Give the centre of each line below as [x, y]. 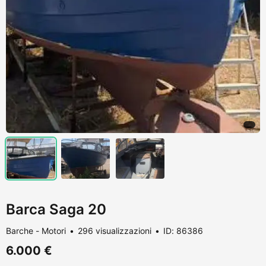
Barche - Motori [36, 230]
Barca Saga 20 [56, 209]
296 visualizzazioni [115, 230]
